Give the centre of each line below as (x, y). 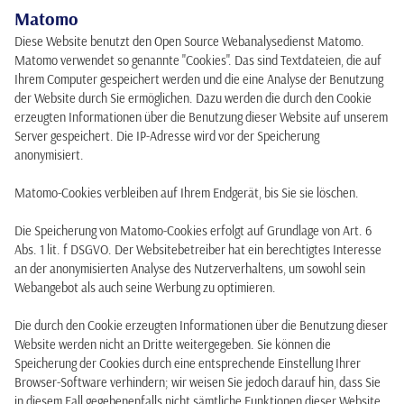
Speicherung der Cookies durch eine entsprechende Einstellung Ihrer (188, 363)
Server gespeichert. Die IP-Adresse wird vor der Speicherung (167, 136)
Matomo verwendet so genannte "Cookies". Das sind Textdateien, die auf (198, 60)
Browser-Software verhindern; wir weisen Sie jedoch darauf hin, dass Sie (197, 382)
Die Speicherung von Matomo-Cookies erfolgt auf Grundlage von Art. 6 (193, 231)
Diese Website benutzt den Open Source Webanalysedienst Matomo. (189, 41)
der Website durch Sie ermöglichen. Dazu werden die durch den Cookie (193, 98)
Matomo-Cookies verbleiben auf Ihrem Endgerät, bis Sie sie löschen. (187, 193)
